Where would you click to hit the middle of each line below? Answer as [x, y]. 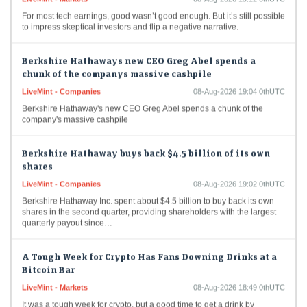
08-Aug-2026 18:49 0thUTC [239, 280]
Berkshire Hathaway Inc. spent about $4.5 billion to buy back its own [148, 194]
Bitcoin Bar [48, 262]
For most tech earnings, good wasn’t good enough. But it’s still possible [153, 9]
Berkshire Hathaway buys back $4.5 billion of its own [146, 145]
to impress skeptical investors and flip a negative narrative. [130, 20]
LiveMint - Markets [55, 280]
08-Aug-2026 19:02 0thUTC [239, 176]
